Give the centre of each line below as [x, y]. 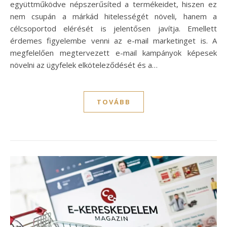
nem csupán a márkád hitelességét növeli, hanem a [113, 16]
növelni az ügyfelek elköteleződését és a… [84, 65]
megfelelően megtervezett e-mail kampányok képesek [113, 53]
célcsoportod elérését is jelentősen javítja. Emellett [113, 29]
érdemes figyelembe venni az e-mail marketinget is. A [113, 41]
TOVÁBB [113, 102]
